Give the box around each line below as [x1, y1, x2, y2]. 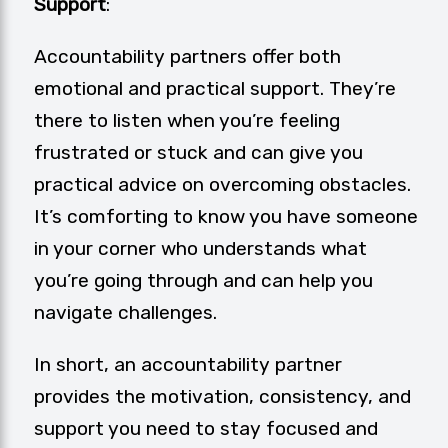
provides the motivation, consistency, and [34, 385, 411, 409]
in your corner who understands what [34, 237, 367, 261]
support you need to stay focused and [34, 417, 378, 441]
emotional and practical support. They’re [34, 77, 396, 101]
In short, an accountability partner [34, 353, 342, 377]
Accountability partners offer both [34, 45, 341, 69]
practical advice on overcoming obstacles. [34, 173, 411, 197]
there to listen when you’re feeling [34, 109, 340, 133]
